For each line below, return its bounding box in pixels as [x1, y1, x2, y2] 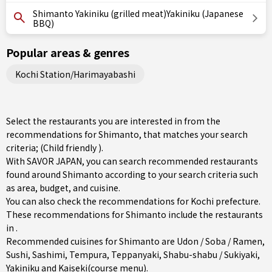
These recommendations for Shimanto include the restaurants [6, 208, 263, 220]
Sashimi [32, 248, 65, 260]
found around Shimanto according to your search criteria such [6, 168, 258, 180]
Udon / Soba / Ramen [177, 235, 262, 247]
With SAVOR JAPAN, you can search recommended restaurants [6, 155, 258, 167]
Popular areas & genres [6, 44, 129, 60]
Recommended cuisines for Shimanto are [6, 235, 177, 247]
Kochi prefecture [191, 195, 259, 207]
